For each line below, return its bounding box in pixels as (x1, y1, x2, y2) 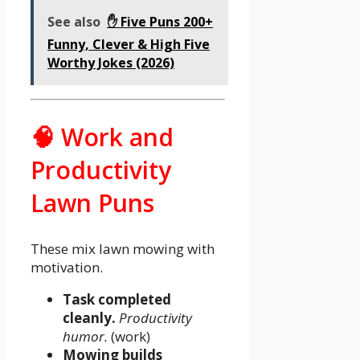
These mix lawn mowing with (31, 239, 215, 258)
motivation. (31, 257, 103, 276)
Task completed (63, 289, 171, 309)
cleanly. (63, 308, 116, 327)
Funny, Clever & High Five (47, 35, 210, 53)
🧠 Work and (31, 120, 174, 153)
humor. (63, 326, 108, 346)
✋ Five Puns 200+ (107, 12, 213, 31)
